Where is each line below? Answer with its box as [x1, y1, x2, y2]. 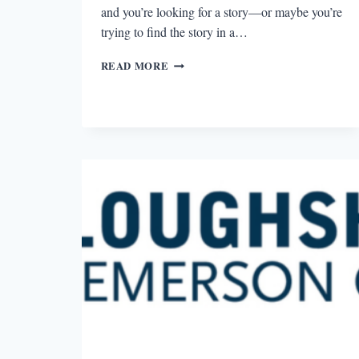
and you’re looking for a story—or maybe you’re [100, 2, 342, 20]
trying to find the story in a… [100, 22, 248, 40]
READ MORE [100, 58, 169, 73]
